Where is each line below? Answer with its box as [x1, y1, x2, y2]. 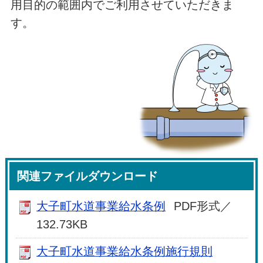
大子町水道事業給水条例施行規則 [36, 245, 213, 258]
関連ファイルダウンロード [17, 169, 159, 183]
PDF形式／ [174, 199, 232, 213]
